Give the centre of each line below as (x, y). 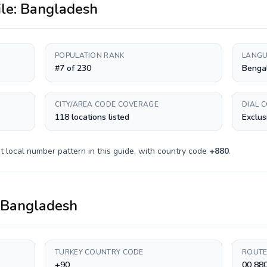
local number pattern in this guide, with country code (106, 151)
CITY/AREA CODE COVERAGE (107, 104)
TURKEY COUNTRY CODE (99, 252)
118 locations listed (92, 117)
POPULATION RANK (90, 55)
